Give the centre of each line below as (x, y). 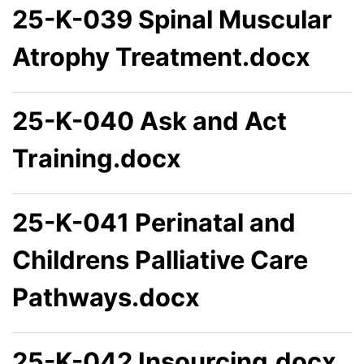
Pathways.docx (106, 297)
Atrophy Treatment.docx (161, 56)
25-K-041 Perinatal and (154, 222)
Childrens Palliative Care (160, 259)
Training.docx (97, 158)
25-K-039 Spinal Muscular (172, 19)
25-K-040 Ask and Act (149, 120)
